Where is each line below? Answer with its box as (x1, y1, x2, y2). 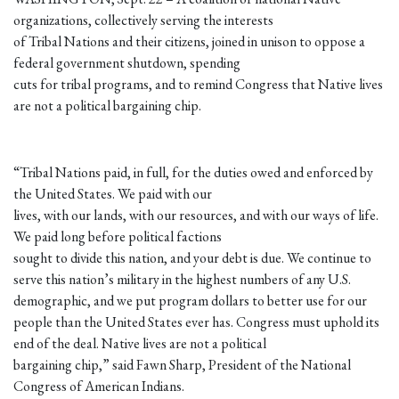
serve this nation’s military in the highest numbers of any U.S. (13, 270, 351, 289)
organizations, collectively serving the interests (13, 11, 273, 29)
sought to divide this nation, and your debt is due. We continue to (13, 248, 371, 268)
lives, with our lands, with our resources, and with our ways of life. (13, 206, 379, 225)
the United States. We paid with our (13, 184, 212, 204)
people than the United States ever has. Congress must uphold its (13, 313, 379, 332)
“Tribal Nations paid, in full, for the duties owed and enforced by (13, 163, 373, 183)
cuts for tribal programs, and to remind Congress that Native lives (13, 75, 383, 94)
